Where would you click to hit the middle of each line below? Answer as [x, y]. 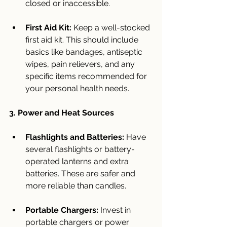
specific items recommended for [87, 76]
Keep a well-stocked [112, 27]
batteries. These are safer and [81, 173]
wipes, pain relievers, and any [81, 64]
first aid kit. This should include [83, 40]
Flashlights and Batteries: [75, 137]
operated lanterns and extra [78, 161]
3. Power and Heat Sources [62, 112]
